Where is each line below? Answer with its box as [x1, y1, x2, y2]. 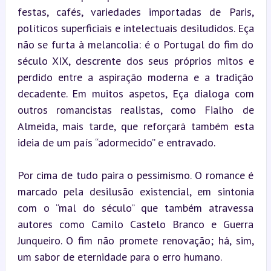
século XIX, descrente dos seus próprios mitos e [17, 53, 254, 68]
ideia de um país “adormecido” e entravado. [17, 135, 215, 149]
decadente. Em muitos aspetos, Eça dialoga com [17, 86, 254, 100]
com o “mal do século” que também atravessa [17, 200, 254, 215]
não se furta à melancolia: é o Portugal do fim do [17, 37, 254, 51]
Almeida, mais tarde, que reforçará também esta [17, 119, 254, 133]
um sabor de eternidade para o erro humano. [17, 249, 222, 264]
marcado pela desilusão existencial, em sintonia [17, 184, 254, 198]
